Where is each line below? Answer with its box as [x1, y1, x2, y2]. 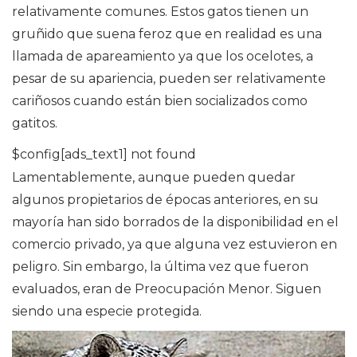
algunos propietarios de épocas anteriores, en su [12, 192, 319, 208]
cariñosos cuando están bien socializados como [12, 93, 308, 109]
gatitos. [12, 116, 57, 131]
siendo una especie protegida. [12, 304, 202, 320]
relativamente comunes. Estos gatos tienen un [12, 4, 308, 20]
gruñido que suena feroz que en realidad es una [12, 26, 322, 42]
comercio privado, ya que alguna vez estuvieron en [12, 237, 337, 253]
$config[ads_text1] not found [12, 147, 196, 163]
